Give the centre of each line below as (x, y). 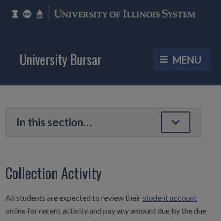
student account (169, 198)
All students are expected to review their (74, 198)
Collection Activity (53, 172)
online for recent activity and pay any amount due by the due (106, 211)
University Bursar (61, 59)
